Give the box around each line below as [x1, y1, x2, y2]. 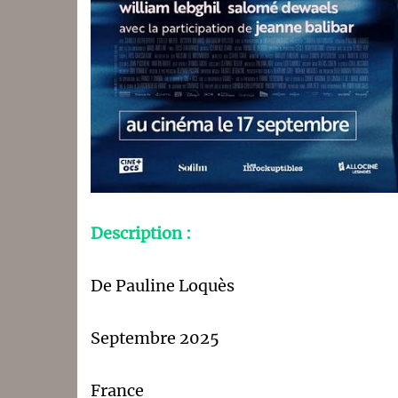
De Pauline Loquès [91, 275, 235, 296]
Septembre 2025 [91, 327, 219, 348]
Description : [91, 222, 191, 243]
